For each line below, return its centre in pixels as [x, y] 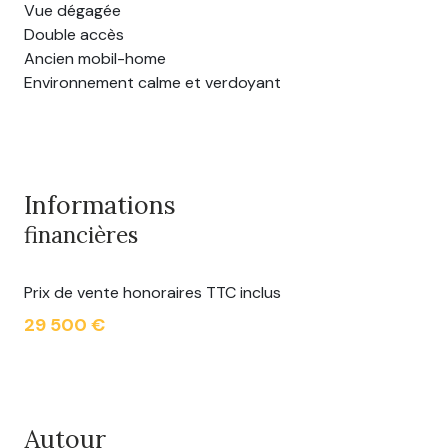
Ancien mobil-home [95, 58]
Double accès [74, 34]
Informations [100, 204]
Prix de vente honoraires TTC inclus [152, 292]
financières [81, 234]
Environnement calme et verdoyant [152, 82]
